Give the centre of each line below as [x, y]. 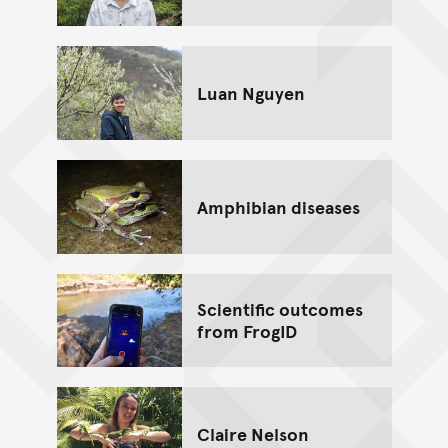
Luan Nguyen [250, 92]
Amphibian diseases [278, 206]
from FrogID [246, 331]
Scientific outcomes [279, 309]
